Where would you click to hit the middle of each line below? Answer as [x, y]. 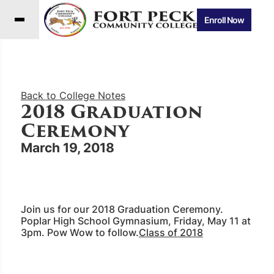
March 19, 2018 [67, 147]
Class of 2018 [171, 232]
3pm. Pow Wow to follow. [80, 232]
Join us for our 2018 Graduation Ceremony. [122, 209]
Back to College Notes [73, 95]
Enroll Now [224, 20]
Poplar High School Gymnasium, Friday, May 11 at [135, 221]
